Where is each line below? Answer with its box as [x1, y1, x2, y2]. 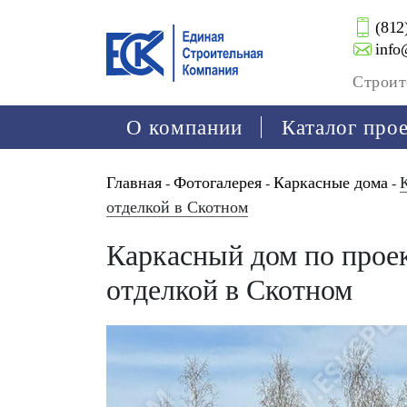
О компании [125, 115, 243, 139]
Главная [106, 174, 162, 192]
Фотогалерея [174, 174, 262, 192]
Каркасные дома [273, 174, 388, 192]
